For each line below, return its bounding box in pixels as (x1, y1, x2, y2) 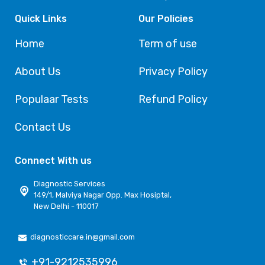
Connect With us (14, 155, 92, 167)
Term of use (138, 37, 197, 51)
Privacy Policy (138, 65, 208, 79)
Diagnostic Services (34, 179, 106, 189)
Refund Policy (138, 93, 208, 106)
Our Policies (138, 13, 193, 25)
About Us (14, 65, 60, 79)
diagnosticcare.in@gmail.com (30, 232, 135, 241)
